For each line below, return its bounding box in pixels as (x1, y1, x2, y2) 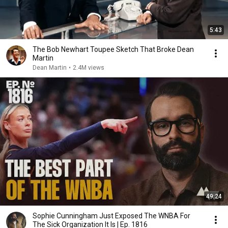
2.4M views (73, 64, 104, 71)
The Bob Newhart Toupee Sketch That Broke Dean (33, 45, 194, 53)
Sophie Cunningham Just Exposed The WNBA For (33, 212, 190, 220)
